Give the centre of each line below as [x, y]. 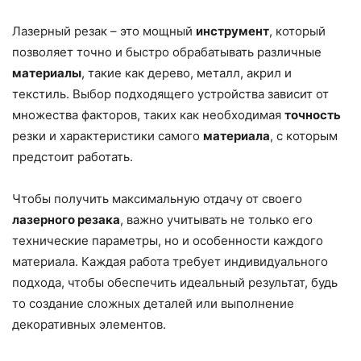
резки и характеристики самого [108, 136]
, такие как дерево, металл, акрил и [187, 73]
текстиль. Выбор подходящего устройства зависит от [170, 94]
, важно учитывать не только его [216, 220]
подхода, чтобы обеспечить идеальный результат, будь [175, 283]
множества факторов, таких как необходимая [148, 115]
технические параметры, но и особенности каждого [168, 241]
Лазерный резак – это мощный [104, 31]
